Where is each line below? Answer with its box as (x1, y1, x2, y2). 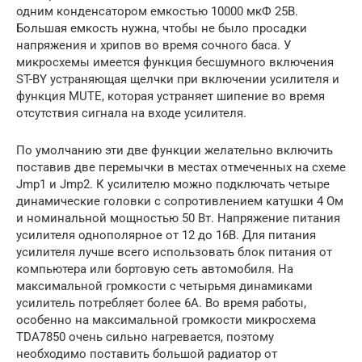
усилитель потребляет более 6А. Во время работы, (16, 295, 306, 310)
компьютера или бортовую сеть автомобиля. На (16, 261, 293, 276)
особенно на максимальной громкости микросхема (16, 312, 316, 327)
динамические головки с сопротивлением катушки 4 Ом (16, 193, 343, 208)
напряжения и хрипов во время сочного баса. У (16, 37, 291, 53)
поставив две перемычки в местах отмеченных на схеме (16, 159, 346, 175)
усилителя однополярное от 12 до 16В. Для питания (16, 227, 316, 242)
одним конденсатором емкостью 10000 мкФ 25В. (16, 3, 298, 19)
